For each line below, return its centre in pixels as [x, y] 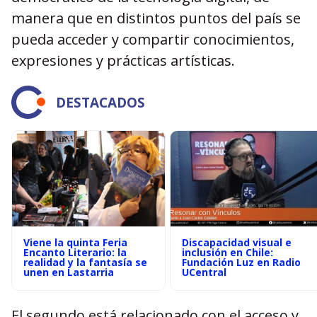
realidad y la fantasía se [85, 262]
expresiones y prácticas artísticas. [123, 60]
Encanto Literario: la [75, 252]
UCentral [204, 272]
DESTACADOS [100, 102]
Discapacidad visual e [237, 242]
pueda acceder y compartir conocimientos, [153, 39]
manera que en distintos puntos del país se [156, 18]
